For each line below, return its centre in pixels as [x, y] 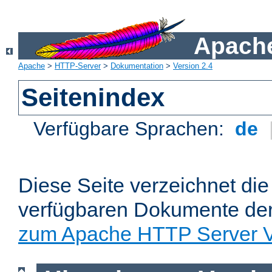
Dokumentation [137, 66]
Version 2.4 [193, 66]
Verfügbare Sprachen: [132, 129]
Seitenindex [93, 98]
